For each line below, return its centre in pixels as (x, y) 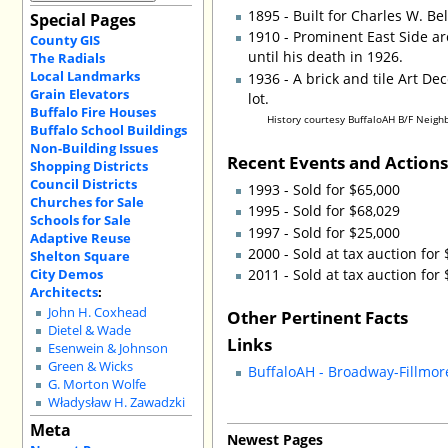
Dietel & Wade (90, 331)
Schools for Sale (80, 219)
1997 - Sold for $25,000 (324, 232)
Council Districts (83, 183)
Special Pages (82, 19)
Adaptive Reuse (80, 237)
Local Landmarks (84, 75)
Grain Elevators (79, 93)
